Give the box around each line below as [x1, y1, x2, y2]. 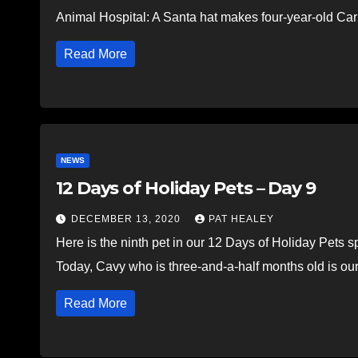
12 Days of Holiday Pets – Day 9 [56, 177, 316, 199]
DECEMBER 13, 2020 [71, 213, 184, 225]
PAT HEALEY [209, 213, 274, 225]
